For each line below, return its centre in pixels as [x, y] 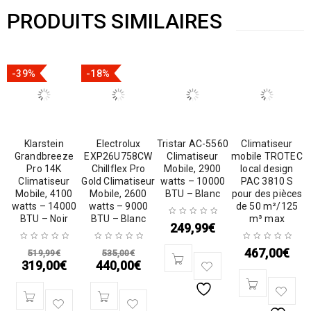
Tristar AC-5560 [193, 144]
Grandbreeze [44, 156]
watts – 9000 [118, 206]
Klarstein [44, 144]
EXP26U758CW [118, 156]
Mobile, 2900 [193, 169]
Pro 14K [44, 169]
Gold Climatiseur [118, 181]
